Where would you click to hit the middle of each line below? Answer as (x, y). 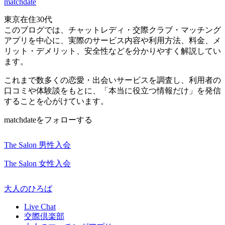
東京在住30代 (28, 20)
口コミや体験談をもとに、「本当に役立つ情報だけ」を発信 (113, 91)
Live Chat (40, 207)
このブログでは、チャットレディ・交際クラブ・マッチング (113, 30)
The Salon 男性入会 (37, 145)
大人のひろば (28, 189)
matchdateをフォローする (48, 120)
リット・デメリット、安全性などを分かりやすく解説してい (113, 51)
